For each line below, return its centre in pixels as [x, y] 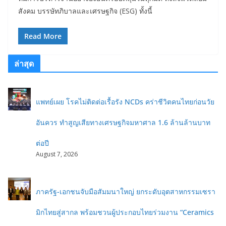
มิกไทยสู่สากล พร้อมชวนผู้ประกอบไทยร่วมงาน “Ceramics [125, 212]
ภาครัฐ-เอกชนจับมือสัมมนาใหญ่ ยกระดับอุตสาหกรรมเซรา [126, 191]
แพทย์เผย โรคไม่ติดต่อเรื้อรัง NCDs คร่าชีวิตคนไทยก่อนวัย [125, 101]
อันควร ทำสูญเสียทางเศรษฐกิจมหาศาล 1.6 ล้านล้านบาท [123, 122]
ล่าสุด [24, 63]
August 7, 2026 [57, 154]
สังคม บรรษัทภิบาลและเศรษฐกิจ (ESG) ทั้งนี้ [85, 11]
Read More [43, 36]
